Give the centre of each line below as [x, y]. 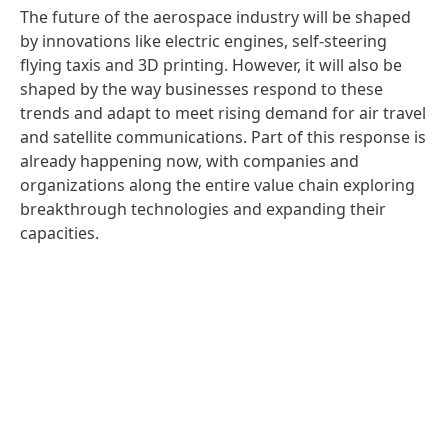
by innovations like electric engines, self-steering [203, 40]
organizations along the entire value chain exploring [217, 184]
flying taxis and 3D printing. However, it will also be [211, 64]
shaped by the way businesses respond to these [201, 88]
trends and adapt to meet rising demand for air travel [223, 112]
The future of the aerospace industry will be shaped [215, 16]
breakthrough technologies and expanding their [203, 208]
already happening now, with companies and [189, 160]
